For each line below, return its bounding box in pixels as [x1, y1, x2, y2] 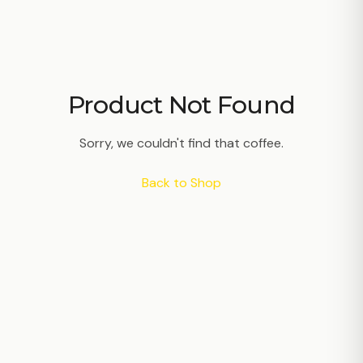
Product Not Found [67, 90, 296, 120]
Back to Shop [142, 174, 221, 191]
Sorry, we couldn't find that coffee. [79, 135, 284, 152]
